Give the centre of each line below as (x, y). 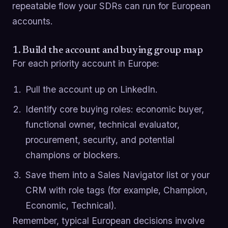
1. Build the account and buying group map (108, 50)
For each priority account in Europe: (86, 63)
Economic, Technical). (71, 205)
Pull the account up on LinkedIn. (91, 90)
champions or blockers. (73, 155)
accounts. (33, 21)
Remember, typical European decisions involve (108, 220)
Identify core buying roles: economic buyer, (115, 109)
